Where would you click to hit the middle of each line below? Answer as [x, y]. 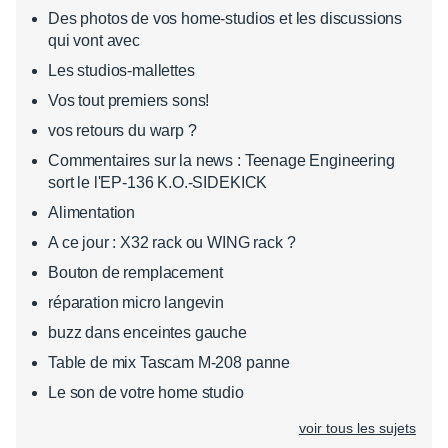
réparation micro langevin [136, 302]
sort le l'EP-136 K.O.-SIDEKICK [158, 182]
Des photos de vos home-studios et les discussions [225, 18]
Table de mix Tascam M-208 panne [169, 362]
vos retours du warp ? [122, 130]
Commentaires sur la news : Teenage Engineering [221, 160]
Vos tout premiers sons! [129, 100]
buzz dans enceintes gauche [147, 332]
